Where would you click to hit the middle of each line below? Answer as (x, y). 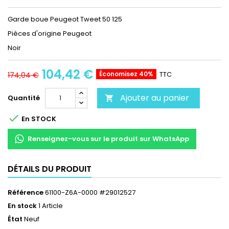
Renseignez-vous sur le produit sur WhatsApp (108, 139)
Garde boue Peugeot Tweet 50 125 (65, 19)
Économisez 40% (126, 74)
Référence (26, 192)
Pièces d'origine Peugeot (50, 33)
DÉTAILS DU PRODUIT (50, 169)
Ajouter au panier (155, 98)
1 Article (51, 205)
